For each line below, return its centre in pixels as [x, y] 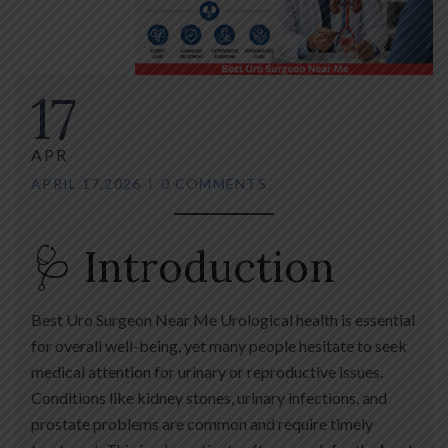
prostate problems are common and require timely [202, 423]
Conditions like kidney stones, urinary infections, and [209, 397]
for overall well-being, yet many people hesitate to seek [219, 345]
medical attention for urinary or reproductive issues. [207, 371]
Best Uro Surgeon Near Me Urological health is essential [223, 319]
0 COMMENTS [214, 183]
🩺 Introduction [183, 266]
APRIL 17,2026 [86, 183]
